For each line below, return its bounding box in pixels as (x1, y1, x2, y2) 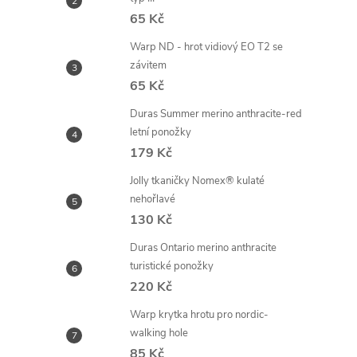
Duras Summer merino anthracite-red (130, 107, 302, 121)
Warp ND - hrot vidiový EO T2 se (130, 40, 283, 54)
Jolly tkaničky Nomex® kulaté (130, 174, 265, 188)
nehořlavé (130, 192, 175, 206)
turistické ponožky (130, 259, 214, 273)
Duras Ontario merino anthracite (130, 241, 277, 255)
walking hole (130, 326, 188, 340)
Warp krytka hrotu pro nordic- (130, 308, 269, 322)
